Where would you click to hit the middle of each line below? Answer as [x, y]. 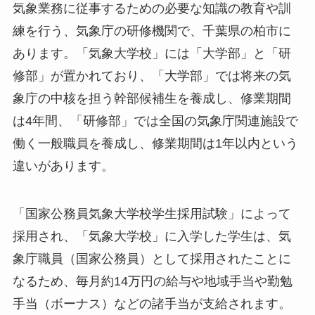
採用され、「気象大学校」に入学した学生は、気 [152, 237]
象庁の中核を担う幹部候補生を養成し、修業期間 [152, 99]
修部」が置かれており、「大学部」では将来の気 [152, 76]
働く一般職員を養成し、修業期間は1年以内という [155, 144]
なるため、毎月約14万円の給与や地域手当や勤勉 [152, 282]
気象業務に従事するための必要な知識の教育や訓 [152, 9]
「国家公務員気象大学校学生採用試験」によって [152, 214]
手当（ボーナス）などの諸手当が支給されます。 [152, 304]
